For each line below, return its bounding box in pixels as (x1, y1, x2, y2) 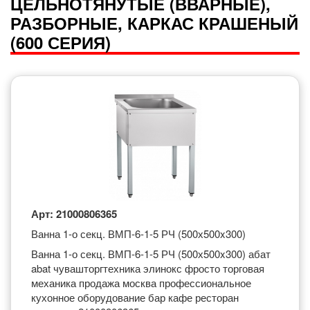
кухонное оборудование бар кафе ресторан (31, 290, 239, 304)
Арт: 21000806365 (31, 206, 117, 221)
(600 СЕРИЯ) (10, 30, 111, 54)
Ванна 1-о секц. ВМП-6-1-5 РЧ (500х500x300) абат (31, 246, 271, 261)
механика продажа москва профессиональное (31, 275, 251, 290)
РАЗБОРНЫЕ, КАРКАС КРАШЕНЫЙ (10, 11, 298, 35)
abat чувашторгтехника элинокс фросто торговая (31, 261, 264, 275)
